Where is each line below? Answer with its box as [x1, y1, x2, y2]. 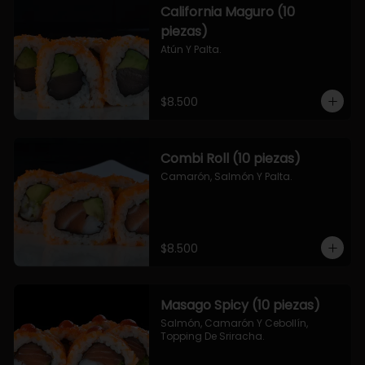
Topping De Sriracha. [160, 329, 265, 343]
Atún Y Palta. [160, 42, 222, 56]
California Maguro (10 [160, 2, 295, 21]
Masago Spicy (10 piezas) [160, 296, 320, 314]
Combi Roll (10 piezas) [160, 149, 301, 168]
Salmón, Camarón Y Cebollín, [160, 316, 308, 330]
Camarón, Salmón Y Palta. [160, 169, 292, 183]
